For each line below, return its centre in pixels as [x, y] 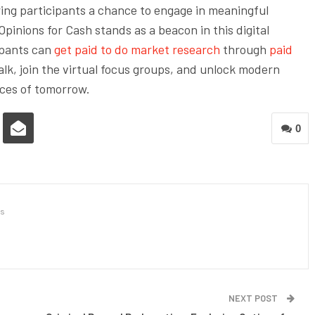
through [243, 50]
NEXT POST [254, 298]
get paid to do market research [136, 50]
